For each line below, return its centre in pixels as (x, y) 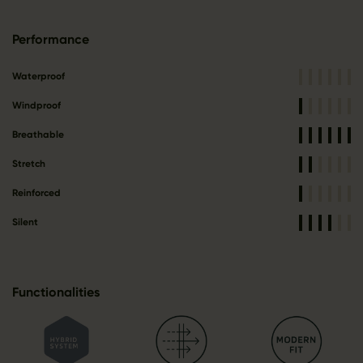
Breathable (38, 135)
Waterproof (38, 77)
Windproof (36, 106)
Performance (50, 40)
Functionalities (56, 293)
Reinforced (36, 193)
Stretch (28, 164)
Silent (25, 222)
